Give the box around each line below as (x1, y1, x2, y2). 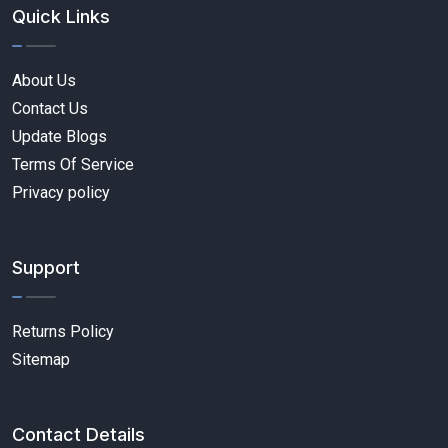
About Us (12, 70, 76, 90)
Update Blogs (12, 126, 107, 146)
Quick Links (12, 5, 110, 27)
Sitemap (12, 349, 70, 369)
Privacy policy (12, 182, 110, 202)
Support (12, 256, 80, 278)
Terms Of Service (12, 154, 134, 174)
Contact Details (12, 423, 145, 445)
